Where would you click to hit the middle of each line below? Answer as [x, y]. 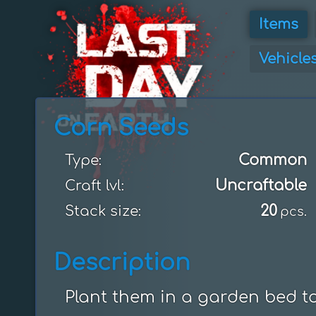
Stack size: [103, 211]
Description [122, 263]
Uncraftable [261, 186]
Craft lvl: [95, 186]
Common [272, 160]
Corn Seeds [121, 128]
